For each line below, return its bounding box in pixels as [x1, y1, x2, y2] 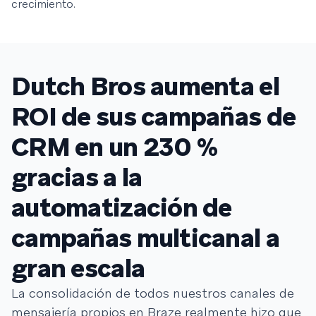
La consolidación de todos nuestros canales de [11, 285, 294, 301]
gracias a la [11, 161, 142, 194]
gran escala [11, 252, 145, 285]
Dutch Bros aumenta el [11, 70, 279, 103]
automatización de [11, 191, 232, 224]
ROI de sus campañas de [11, 100, 296, 133]
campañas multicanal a [11, 221, 279, 255]
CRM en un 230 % [11, 130, 218, 164]
